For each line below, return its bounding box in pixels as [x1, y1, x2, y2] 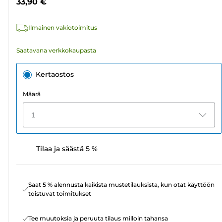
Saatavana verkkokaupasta [16, 47, 96, 55]
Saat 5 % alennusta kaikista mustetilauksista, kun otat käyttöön [28, 181, 215, 189]
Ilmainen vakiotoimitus [28, 24, 97, 32]
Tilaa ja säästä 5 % [36, 144, 98, 154]
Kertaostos [36, 70, 74, 79]
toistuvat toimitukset [28, 190, 91, 198]
